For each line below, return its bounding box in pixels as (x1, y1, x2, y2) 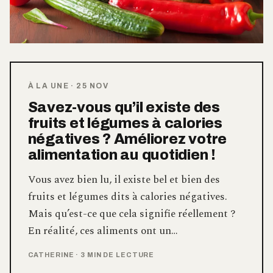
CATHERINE (27, 250, 76, 258)
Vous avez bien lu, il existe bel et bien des (27, 171, 220, 188)
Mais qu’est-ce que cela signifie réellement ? (27, 205, 235, 222)
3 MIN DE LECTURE (80, 250, 155, 258)
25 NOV (76, 81, 109, 90)
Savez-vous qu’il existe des (27, 99, 221, 115)
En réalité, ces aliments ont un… (27, 222, 178, 239)
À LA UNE (27, 81, 69, 90)
